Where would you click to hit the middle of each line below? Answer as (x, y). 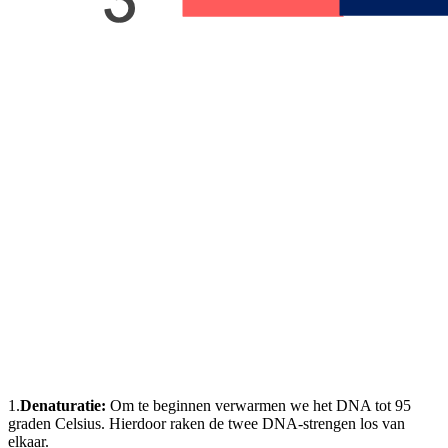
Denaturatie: (63, 405)
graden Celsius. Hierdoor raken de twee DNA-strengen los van (206, 423)
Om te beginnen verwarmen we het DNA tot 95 (258, 405)
